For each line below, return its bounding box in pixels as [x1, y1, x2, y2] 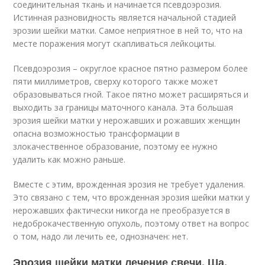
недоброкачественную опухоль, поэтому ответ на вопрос [13, 218, 250, 229]
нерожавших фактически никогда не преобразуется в [13, 205, 231, 216]
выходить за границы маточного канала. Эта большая [13, 102, 234, 113]
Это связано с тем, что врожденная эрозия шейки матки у [13, 192, 250, 203]
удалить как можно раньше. [13, 154, 126, 165]
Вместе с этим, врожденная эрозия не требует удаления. [13, 179, 245, 190]
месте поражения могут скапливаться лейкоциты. [13, 38, 216, 49]
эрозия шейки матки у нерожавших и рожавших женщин [13, 115, 241, 126]
